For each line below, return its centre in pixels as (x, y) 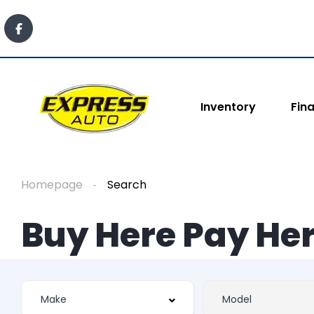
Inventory (228, 107)
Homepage (52, 185)
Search (127, 185)
